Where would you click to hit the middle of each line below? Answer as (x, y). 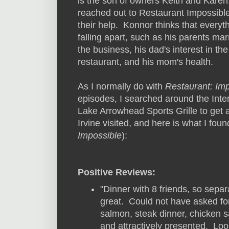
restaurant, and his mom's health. (145, 62)
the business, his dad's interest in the (153, 50)
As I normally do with (121, 87)
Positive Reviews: (117, 173)
